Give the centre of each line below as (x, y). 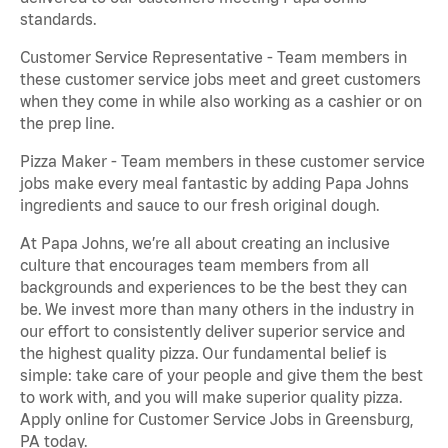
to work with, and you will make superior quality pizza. (211, 397)
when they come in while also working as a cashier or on (221, 101)
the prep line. (67, 123)
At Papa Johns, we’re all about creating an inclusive (205, 243)
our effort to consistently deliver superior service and (212, 331)
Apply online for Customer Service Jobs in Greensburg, (216, 419)
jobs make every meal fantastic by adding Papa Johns (214, 183)
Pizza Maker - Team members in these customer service (222, 161)
